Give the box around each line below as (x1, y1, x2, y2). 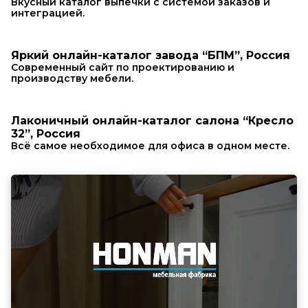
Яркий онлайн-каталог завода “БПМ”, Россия (11, 48, 290, 62)
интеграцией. (11, 6, 85, 19)
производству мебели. (11, 71, 133, 85)
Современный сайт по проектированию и (11, 60, 234, 74)
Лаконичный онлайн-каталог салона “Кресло (11, 113, 294, 127)
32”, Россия (11, 126, 80, 140)
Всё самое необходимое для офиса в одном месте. (11, 139, 289, 152)
